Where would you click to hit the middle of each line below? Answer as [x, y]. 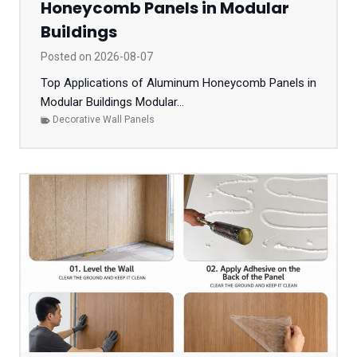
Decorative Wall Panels [104, 120]
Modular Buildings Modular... [112, 102]
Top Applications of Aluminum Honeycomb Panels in [178, 83]
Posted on [67, 57]
